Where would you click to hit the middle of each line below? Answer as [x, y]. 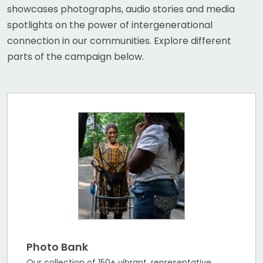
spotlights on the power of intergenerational [109, 25]
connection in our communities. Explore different [119, 41]
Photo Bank [57, 247]
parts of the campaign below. [75, 57]
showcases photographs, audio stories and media [121, 9]
